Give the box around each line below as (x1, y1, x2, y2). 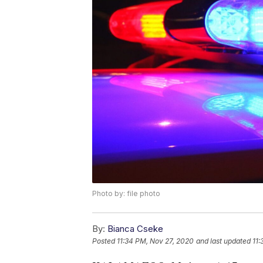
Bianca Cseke (107, 222, 163, 234)
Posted (92, 236, 117, 245)
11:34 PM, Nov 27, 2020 (117, 236, 194, 245)
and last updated (196, 236, 251, 245)
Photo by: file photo (92, 188, 160, 198)
